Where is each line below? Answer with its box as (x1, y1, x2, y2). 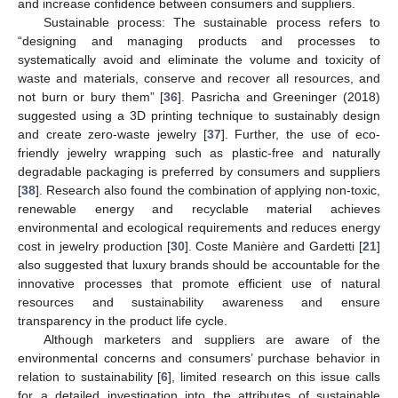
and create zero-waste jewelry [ (18, 126, 207, 141)
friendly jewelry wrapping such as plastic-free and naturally (18, 145, 380, 160)
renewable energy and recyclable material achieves (18, 201, 380, 216)
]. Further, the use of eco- (220, 126, 381, 141)
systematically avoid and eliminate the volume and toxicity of (18, 52, 380, 67)
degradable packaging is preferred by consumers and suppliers (18, 163, 380, 179)
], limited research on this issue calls (168, 369, 381, 384)
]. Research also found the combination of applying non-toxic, (36, 182, 380, 197)
